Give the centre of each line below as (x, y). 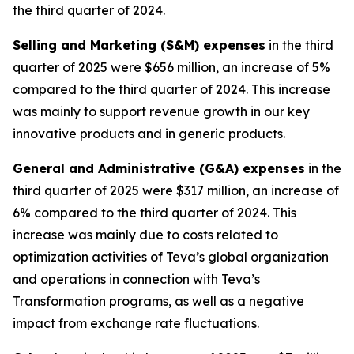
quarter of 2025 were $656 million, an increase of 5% (171, 67)
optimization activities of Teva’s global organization (171, 257)
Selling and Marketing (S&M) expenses (139, 45)
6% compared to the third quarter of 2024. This (154, 213)
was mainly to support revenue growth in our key (161, 111)
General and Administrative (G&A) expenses (159, 168)
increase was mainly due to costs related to (145, 235)
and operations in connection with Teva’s (136, 279)
